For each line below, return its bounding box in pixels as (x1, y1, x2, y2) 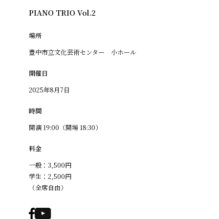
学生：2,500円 (29, 171, 72, 181)
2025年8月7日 (29, 85, 70, 94)
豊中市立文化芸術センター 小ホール (29, 47, 137, 57)
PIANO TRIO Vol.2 (29, 7, 96, 18)
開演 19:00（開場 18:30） (29, 122, 102, 132)
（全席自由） (29, 182, 67, 192)
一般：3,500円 (29, 160, 72, 170)
